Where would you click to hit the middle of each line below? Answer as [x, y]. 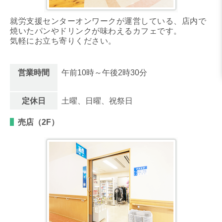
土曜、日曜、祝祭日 [97, 101]
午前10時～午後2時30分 [104, 72]
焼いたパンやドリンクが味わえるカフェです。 [96, 31]
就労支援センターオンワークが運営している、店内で [108, 21]
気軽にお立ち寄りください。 [63, 41]
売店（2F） [38, 122]
